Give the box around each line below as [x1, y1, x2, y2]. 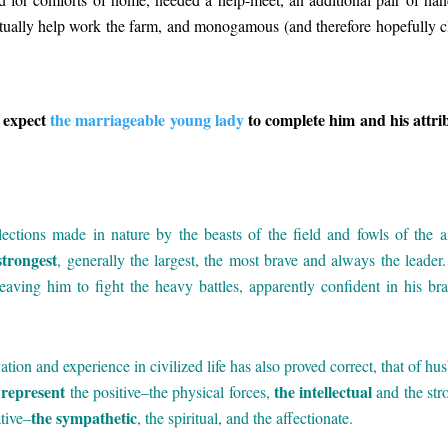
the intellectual [273, 379, 373, 403]
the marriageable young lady [50, 107, 244, 131]
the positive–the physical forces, [65, 380, 274, 402]
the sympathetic [31, 405, 138, 429]
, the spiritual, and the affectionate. [137, 406, 354, 428]
